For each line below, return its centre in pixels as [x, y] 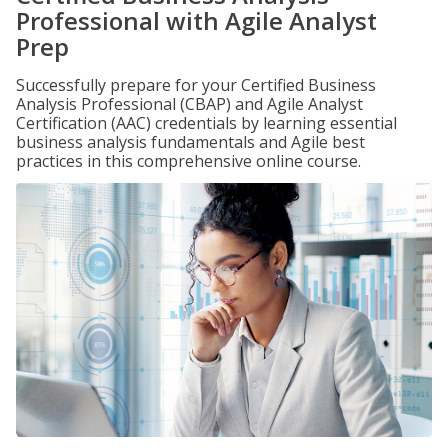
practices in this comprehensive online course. [188, 161]
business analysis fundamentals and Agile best [190, 142]
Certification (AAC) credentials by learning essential [206, 123]
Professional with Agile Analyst [196, 20]
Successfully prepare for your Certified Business [196, 85]
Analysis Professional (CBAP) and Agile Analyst [189, 104]
